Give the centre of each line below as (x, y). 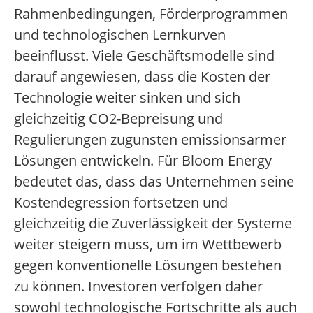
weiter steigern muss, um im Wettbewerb (148, 245)
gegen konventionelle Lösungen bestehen (148, 265)
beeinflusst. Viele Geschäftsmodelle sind (144, 56)
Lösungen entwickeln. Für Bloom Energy (143, 161)
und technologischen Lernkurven (120, 35)
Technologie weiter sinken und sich (127, 98)
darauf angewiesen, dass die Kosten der (142, 77)
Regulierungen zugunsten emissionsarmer (150, 140)
